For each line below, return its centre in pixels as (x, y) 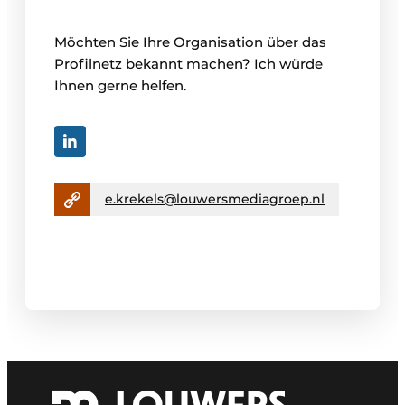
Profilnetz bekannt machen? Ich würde (188, 64)
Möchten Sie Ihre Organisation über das (190, 42)
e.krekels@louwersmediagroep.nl (215, 199)
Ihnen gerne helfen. (120, 86)
